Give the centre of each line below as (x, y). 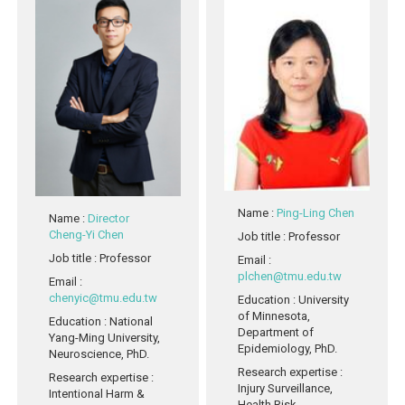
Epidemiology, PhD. (288, 349)
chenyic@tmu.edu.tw (104, 297)
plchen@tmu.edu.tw (290, 277)
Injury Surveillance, (286, 389)
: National (129, 321)
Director (109, 218)
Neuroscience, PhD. (99, 353)
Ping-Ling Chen (316, 213)
